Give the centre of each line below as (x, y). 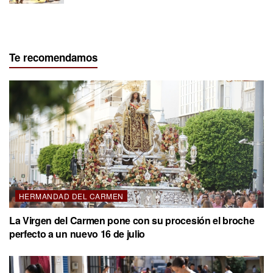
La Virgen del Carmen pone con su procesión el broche (132, 220)
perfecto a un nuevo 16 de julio (77, 233)
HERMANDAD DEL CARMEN (71, 196)
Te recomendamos (53, 57)
